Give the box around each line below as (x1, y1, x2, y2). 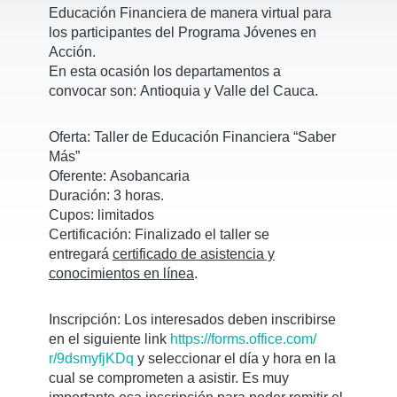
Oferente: (49, 168, 106, 183)
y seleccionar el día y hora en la (134, 351, 336, 366)
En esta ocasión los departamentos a (49, 64, 281, 79)
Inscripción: (49, 312, 121, 327)
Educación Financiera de (49, 5, 210, 20)
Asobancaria (106, 168, 190, 183)
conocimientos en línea (49, 266, 194, 281)
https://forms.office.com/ (170, 331, 316, 346)
